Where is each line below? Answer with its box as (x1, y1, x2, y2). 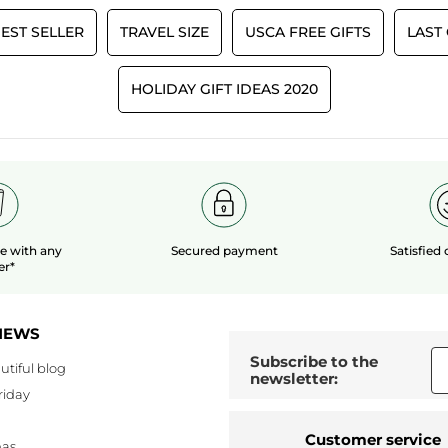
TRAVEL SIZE (120, 22, 209, 41)
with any (10, 242, 62, 258)
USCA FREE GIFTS (245, 22, 371, 41)
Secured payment (170, 242, 278, 258)
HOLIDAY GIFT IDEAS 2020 (130, 79, 318, 98)
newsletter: (250, 369, 338, 389)
